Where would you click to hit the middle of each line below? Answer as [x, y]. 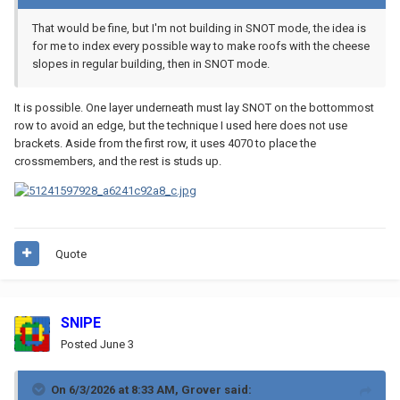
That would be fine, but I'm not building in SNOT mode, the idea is [199, 28]
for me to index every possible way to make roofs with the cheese [201, 46]
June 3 [117, 344]
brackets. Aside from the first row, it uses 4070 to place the [165, 143]
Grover [201, 389]
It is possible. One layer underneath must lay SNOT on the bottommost [194, 107]
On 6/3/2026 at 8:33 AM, [116, 389]
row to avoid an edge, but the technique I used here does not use [181, 125]
